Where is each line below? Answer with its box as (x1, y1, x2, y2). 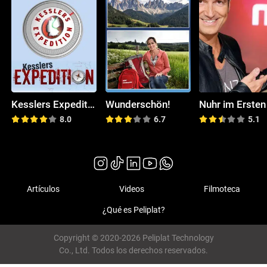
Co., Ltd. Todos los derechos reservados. (59, 246, 208, 256)
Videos (119, 184, 144, 194)
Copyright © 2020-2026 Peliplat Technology (53, 233, 214, 243)
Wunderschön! (105, 98, 170, 110)
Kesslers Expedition (88, 98, 95, 110)
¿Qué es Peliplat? (102, 205, 165, 215)
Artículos (27, 184, 60, 194)
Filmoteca (203, 184, 240, 194)
